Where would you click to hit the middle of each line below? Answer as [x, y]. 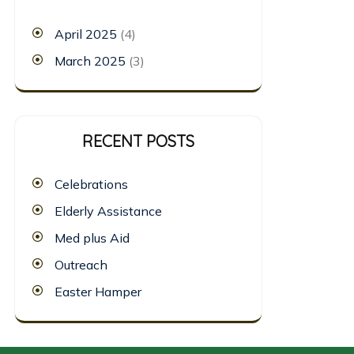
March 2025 [90, 61]
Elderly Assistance [108, 211]
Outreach [81, 265]
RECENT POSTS [138, 141]
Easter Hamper [98, 292]
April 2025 [86, 34]
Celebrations [91, 184]
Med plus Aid [92, 238]
